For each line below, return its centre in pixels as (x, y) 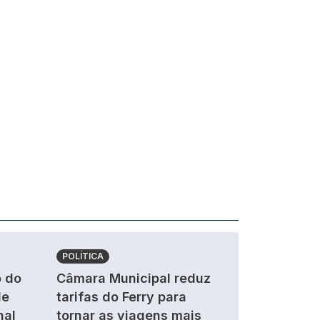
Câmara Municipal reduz (134, 278)
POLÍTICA (83, 256)
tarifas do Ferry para (121, 297)
